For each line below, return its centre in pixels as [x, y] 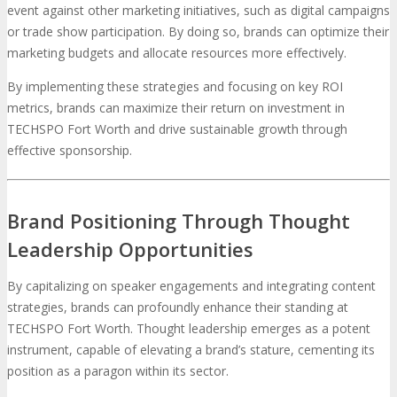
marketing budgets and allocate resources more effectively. [177, 52]
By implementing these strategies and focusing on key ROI [175, 86]
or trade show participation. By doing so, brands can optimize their [198, 31]
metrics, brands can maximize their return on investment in [176, 107]
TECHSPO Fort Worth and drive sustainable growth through [177, 128]
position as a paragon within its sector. [118, 371]
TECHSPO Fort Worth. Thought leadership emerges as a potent [189, 329]
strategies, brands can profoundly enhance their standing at [178, 307]
